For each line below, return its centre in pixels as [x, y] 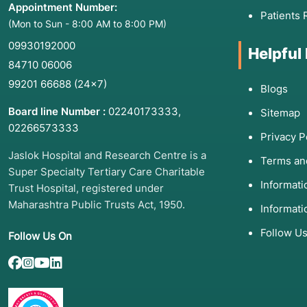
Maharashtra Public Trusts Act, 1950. [97, 204]
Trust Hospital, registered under [86, 188]
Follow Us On [40, 236]
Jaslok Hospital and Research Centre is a [107, 155]
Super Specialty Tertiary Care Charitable [107, 171]
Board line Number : [57, 111]
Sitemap [280, 113]
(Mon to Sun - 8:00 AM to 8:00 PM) [87, 23]
